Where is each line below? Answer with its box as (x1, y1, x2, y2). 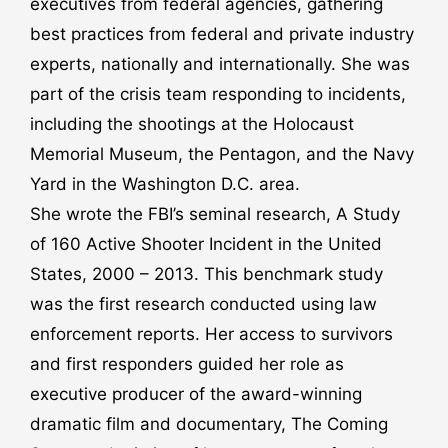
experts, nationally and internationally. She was (30, 53, 410, 74)
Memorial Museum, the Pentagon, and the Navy (30, 143, 414, 164)
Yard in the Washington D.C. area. (30, 173, 300, 194)
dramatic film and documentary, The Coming (30, 413, 388, 434)
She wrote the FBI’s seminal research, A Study (30, 203, 400, 224)
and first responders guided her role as (30, 353, 344, 374)
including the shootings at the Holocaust (30, 113, 354, 134)
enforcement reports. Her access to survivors (30, 323, 393, 344)
